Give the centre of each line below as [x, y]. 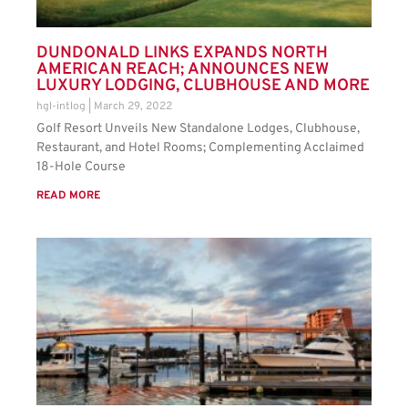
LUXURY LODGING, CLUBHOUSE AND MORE [203, 87]
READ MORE [68, 196]
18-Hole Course [81, 168]
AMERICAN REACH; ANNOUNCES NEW [183, 70]
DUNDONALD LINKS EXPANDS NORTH [182, 54]
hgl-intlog [62, 107]
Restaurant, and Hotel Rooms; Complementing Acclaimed [200, 148]
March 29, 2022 [133, 107]
